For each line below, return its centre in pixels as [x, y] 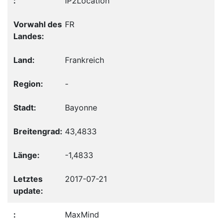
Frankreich [84, 60]
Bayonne [81, 107]
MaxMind [82, 214]
